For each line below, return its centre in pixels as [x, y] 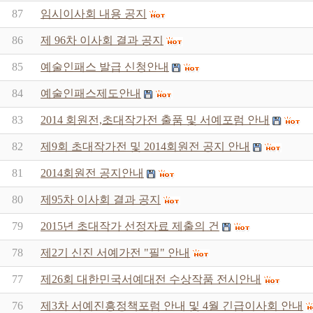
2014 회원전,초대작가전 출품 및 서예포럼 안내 [155, 120]
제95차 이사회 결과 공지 [101, 199]
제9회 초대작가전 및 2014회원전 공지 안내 [145, 146]
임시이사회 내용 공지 [94, 14]
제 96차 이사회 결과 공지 [102, 40]
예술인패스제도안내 [91, 93]
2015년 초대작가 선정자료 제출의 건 [130, 226]
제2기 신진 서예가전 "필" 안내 [115, 253]
